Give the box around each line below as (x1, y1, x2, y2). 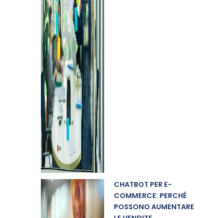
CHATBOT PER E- (113, 180, 172, 189)
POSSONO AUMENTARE (113, 202, 194, 212)
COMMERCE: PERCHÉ (113, 191, 187, 200)
